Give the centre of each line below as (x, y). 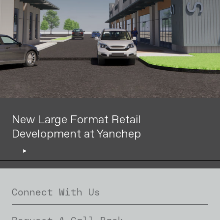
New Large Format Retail (76, 119)
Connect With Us (56, 192)
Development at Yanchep (76, 134)
